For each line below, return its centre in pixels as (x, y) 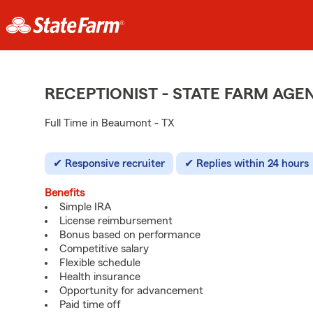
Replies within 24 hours (253, 163)
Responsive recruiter (115, 163)
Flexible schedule (100, 263)
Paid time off (90, 305)
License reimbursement (116, 221)
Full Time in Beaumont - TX (110, 123)
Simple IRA (86, 207)
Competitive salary (104, 249)
